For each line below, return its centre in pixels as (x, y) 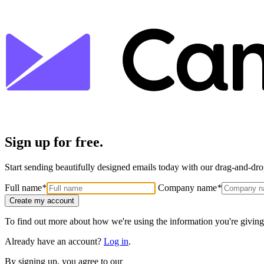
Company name (187, 187)
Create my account (42, 200)
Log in (116, 241)
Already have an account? (54, 241)
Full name (23, 187)
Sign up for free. (54, 142)
